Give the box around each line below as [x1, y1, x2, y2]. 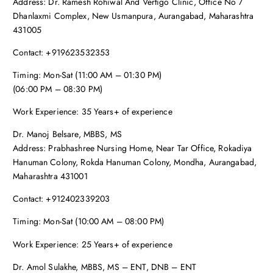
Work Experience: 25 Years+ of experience [13, 238, 172, 250]
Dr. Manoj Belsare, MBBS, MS [13, 128, 122, 141]
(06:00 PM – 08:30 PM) [13, 83, 103, 96]
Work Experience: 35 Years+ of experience [13, 105, 172, 118]
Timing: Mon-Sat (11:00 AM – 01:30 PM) [13, 69, 162, 82]
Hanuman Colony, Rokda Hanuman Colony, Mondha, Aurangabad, [13, 156, 257, 169]
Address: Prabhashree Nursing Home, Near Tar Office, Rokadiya [13, 142, 252, 155]
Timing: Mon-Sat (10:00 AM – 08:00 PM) [13, 215, 165, 228]
